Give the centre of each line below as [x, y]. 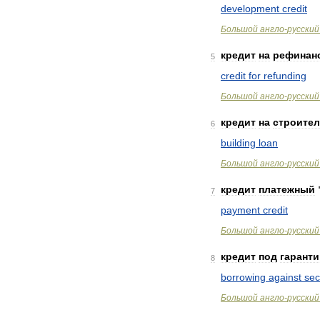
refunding [285, 76]
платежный [287, 189]
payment [240, 210]
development [250, 9]
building [238, 143]
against [285, 277]
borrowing [243, 277]
